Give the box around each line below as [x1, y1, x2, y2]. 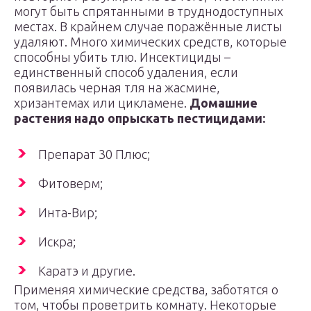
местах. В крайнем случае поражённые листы [14, 19, 283, 33]
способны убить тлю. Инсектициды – [14, 50, 230, 64]
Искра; [38, 235, 76, 249]
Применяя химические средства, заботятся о [14, 283, 278, 296]
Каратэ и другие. [38, 264, 135, 278]
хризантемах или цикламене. [14, 96, 190, 110]
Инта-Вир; [38, 205, 97, 219]
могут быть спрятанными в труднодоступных [14, 4, 283, 18]
